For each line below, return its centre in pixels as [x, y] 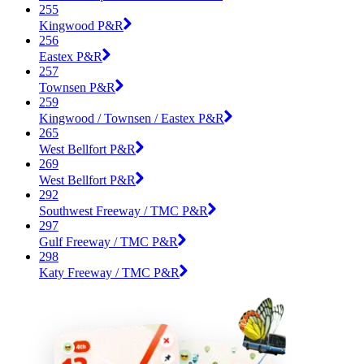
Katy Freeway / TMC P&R [109, 272]
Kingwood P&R [81, 25]
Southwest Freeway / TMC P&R [123, 210]
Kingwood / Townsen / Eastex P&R [132, 118]
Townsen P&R [77, 87]
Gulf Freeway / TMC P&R [108, 241]
